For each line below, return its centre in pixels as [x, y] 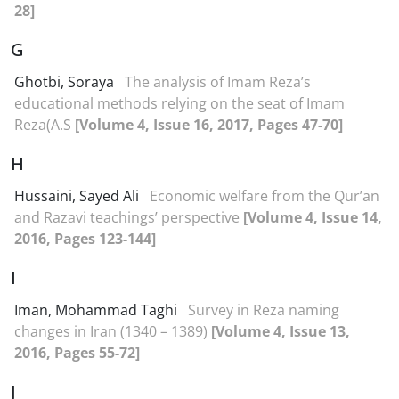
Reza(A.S [45, 125]
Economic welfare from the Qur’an [265, 196]
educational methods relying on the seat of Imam [179, 103]
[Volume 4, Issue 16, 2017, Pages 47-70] [209, 125]
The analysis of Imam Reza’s [218, 82]
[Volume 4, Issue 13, [281, 331]
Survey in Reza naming [264, 310]
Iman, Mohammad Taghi [98, 310]
